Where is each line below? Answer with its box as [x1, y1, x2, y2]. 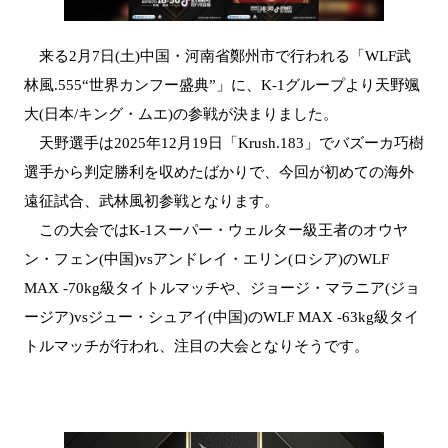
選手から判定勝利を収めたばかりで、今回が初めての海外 [24, 164, 414, 181]
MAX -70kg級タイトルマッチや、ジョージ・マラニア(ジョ [24, 280, 420, 297]
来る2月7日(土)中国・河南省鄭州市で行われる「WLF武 [24, 48, 411, 65]
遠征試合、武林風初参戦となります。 [24, 193, 279, 210]
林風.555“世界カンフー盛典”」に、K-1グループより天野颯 [24, 77, 420, 94]
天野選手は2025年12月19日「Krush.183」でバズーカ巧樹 [24, 135, 424, 152]
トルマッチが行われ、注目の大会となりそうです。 [24, 338, 369, 355]
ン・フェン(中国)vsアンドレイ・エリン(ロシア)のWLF [24, 251, 389, 268]
